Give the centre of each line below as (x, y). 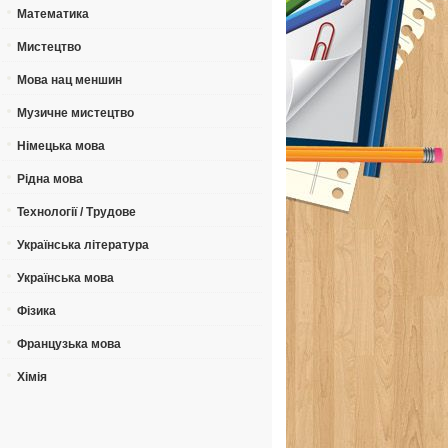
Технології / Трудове (76, 212)
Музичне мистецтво (75, 113)
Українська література (83, 245)
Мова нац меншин (69, 80)
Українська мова (65, 278)
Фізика (36, 311)
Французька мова (69, 344)
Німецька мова (61, 146)
